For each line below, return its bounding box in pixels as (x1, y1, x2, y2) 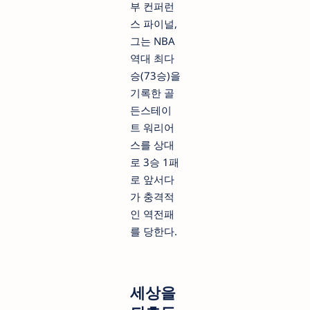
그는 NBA (129, 33, 175, 48)
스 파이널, (129, 16, 177, 30)
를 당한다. (129, 224, 177, 238)
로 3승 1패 (129, 154, 179, 169)
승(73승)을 (129, 68, 181, 82)
